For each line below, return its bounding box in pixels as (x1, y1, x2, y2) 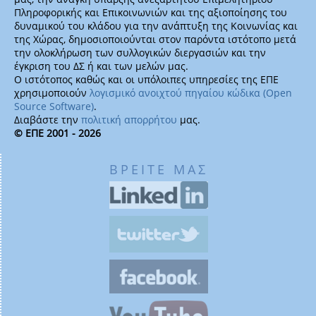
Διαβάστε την (14, 112, 81, 126)
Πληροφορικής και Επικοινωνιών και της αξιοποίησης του (14, 5, 287, 19)
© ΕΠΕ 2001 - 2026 (14, 126, 101, 140)
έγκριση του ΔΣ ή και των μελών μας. (14, 59, 188, 73)
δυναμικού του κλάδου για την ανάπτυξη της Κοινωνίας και (14, 18, 298, 32)
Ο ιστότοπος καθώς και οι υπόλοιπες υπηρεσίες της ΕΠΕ (14, 72, 279, 86)
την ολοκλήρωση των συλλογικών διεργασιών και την (14, 45, 266, 59)
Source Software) (14, 99, 94, 113)
